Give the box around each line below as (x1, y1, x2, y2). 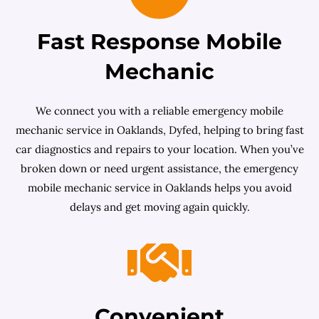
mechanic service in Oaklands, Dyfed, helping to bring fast (15, 123, 304, 137)
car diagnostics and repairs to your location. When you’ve (15, 142, 304, 156)
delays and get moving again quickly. (69, 200, 250, 214)
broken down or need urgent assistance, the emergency (21, 162, 298, 175)
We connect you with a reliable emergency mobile (36, 104, 283, 117)
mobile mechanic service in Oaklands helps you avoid (27, 181, 292, 194)
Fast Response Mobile (37, 28, 282, 55)
